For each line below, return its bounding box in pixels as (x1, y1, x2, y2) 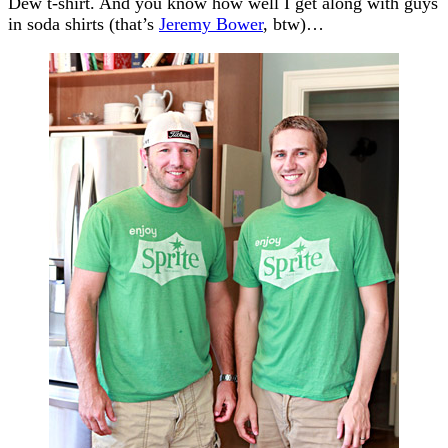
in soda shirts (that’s (8, 13, 159, 34)
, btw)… (263, 13, 324, 34)
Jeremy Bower (159, 13, 263, 34)
